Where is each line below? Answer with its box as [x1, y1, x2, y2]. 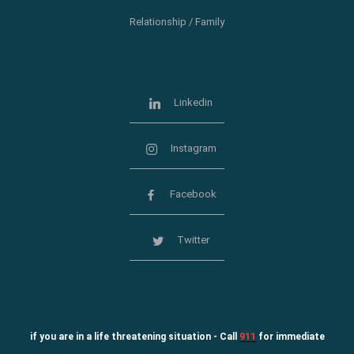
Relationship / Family [130, 15, 224, 28]
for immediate [258, 331, 325, 343]
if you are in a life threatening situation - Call [29, 331, 239, 343]
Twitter [177, 234, 209, 247]
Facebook [170, 188, 217, 201]
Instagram [170, 142, 217, 155]
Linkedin [174, 96, 213, 109]
